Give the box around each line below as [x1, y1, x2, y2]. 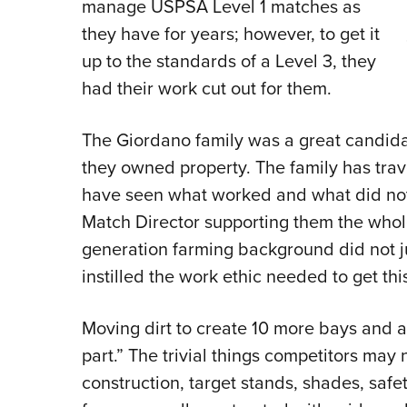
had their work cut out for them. [81, 74, 332, 103]
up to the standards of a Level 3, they [81, 47, 376, 75]
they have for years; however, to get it [81, 20, 380, 48]
